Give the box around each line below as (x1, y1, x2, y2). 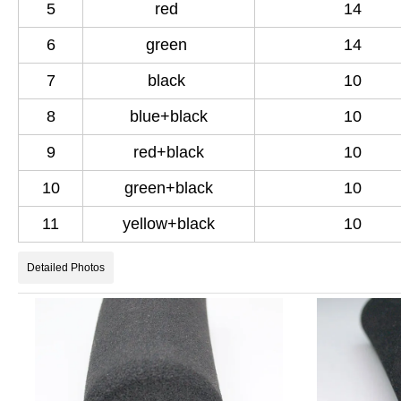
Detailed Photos (27, 260, 105, 274)
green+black (124, 178, 213, 197)
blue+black (130, 107, 208, 125)
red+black (133, 142, 204, 161)
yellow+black (123, 214, 215, 233)
